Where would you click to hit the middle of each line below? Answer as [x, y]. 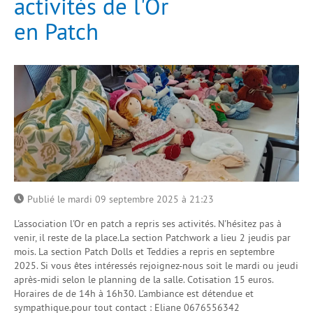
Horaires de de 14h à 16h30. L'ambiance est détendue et [134, 294]
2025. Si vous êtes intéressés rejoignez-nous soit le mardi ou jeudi [156, 266]
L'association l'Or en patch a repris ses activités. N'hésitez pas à [148, 224]
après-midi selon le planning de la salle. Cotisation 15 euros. [144, 280]
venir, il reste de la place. [67, 238]
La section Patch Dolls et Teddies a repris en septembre [156, 252]
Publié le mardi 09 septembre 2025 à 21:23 [121, 199]
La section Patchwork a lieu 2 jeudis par [205, 238]
